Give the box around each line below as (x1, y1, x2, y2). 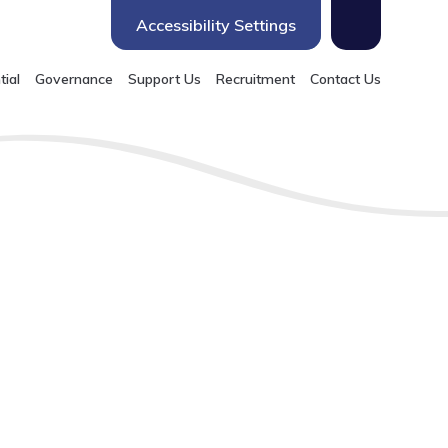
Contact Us (309, 70, 381, 88)
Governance (34, 70, 113, 88)
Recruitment (215, 70, 295, 88)
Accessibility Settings (135, 15, 296, 35)
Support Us (127, 70, 201, 88)
